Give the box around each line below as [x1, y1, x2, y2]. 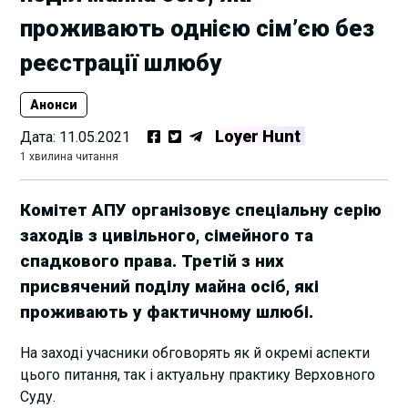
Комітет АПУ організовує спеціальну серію [20, 199, 382, 220]
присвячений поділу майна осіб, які [20, 276, 320, 297]
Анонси [30, 97, 78, 113]
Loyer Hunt [215, 127, 301, 147]
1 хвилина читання [20, 150, 119, 164]
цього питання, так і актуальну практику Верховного [20, 365, 376, 383]
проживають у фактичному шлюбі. [20, 301, 314, 322]
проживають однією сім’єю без [20, 15, 375, 42]
